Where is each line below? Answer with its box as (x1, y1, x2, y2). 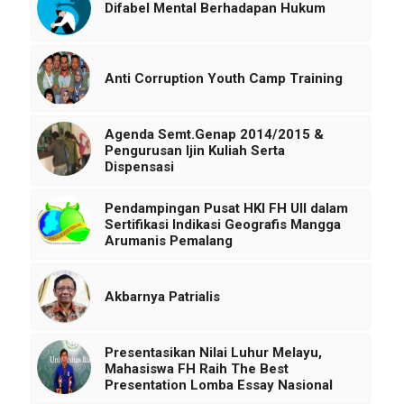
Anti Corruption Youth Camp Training (104, 69, 343, 87)
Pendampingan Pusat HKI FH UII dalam (104, 199, 348, 216)
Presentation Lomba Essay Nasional (104, 376, 333, 393)
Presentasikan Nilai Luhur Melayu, (104, 344, 322, 361)
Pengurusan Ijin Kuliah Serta (104, 142, 285, 159)
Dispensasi (104, 158, 174, 175)
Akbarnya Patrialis (104, 288, 220, 305)
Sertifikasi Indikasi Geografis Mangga (104, 216, 341, 233)
